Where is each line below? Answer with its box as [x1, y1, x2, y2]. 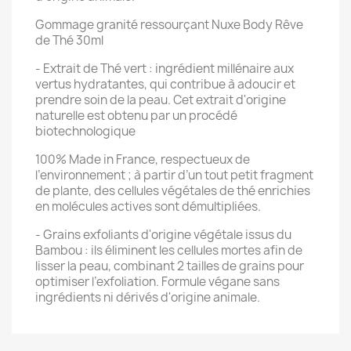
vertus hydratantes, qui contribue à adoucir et [35, 76, 295, 92]
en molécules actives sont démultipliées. [35, 198, 261, 215]
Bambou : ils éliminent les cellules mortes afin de [35, 242, 302, 259]
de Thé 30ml [35, 32, 103, 49]
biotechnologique [35, 123, 136, 139]
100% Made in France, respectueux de [35, 151, 250, 168]
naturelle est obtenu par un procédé [35, 107, 237, 124]
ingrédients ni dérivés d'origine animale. [35, 289, 260, 306]
